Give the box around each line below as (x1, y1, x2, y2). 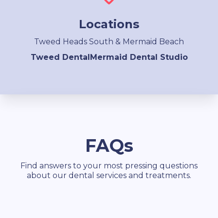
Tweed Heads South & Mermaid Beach (34, 37, 184, 47)
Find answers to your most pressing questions (20, 161, 198, 171)
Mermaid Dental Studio (90, 53, 188, 62)
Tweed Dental (30, 53, 90, 62)
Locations (79, 17, 139, 32)
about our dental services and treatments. (27, 171, 191, 181)
